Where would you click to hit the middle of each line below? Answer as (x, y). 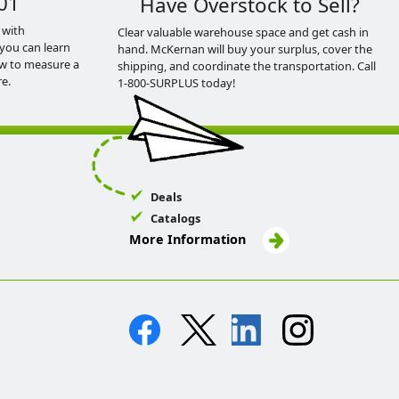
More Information (190, 239)
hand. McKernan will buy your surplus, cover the (245, 49)
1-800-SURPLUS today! (176, 83)
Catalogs (176, 218)
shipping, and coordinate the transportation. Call (247, 66)
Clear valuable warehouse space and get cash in (243, 32)
